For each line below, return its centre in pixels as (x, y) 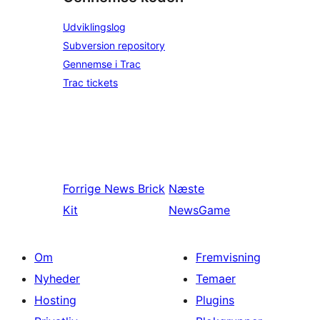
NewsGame (200, 210)
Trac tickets (90, 82)
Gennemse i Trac (102, 64)
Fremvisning (228, 257)
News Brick (135, 189)
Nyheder (57, 279)
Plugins (215, 300)
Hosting (55, 300)
